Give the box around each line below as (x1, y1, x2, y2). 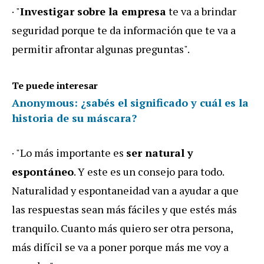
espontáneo (12, 164, 74, 179)
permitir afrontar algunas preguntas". (12, 42, 190, 57)
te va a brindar (166, 4, 236, 19)
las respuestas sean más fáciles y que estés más (12, 202, 237, 217)
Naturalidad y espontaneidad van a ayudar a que (12, 183, 239, 198)
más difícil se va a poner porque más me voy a (12, 240, 229, 255)
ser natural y (126, 146, 193, 160)
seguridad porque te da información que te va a (12, 23, 236, 38)
